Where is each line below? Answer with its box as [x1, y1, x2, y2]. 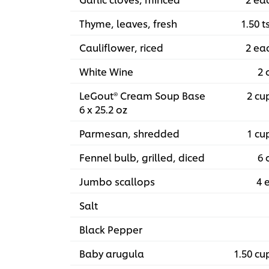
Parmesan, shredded [79, 126, 180, 141]
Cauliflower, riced [79, 40, 163, 55]
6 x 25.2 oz [79, 102, 127, 116]
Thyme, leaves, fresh [79, 16, 177, 31]
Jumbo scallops [79, 174, 155, 189]
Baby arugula [79, 246, 144, 261]
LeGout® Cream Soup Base [79, 88, 205, 103]
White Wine [79, 64, 133, 79]
